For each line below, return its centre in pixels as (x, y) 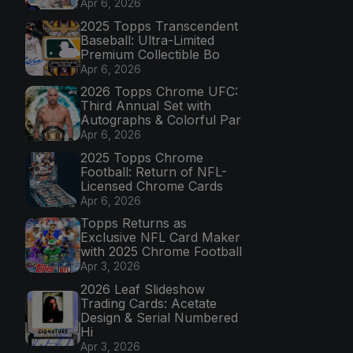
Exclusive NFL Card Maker (160, 238)
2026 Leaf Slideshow (143, 289)
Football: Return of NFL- (154, 171)
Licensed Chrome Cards (152, 186)
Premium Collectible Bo (150, 54)
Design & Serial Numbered (159, 317)
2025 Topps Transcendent (159, 26)
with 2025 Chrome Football (161, 252)
